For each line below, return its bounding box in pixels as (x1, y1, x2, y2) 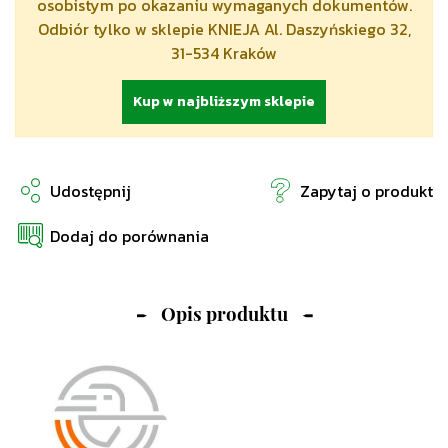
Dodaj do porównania (50, 223, 209, 248)
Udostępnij (50, 178, 131, 203)
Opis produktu (160, 307, 288, 327)
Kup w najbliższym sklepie (133, 91, 315, 113)
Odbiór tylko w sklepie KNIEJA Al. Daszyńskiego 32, (37, 17, 411, 42)
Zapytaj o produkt (300, 178, 433, 203)
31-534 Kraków (171, 41, 277, 66)
